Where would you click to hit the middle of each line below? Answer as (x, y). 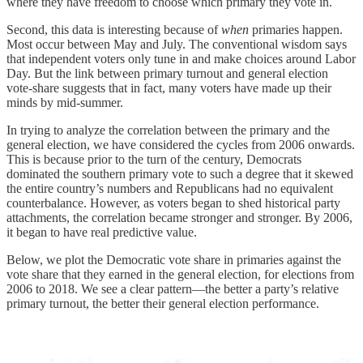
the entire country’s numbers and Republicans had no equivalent (170, 189)
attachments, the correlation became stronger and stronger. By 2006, (179, 218)
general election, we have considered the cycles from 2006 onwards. (181, 145)
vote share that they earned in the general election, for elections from (180, 275)
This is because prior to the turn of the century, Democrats (154, 160)
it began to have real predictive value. (102, 233)
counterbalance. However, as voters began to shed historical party (173, 203)
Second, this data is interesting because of (114, 30)
